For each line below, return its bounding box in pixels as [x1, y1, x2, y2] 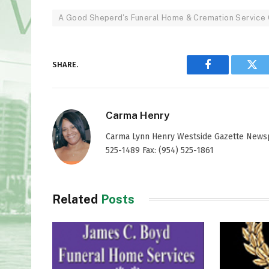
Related [52, 192, 101, 207]
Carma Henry [106, 109, 169, 121]
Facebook [207, 68, 249, 79]
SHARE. [52, 60, 78, 69]
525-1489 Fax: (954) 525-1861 [106, 145, 214, 156]
